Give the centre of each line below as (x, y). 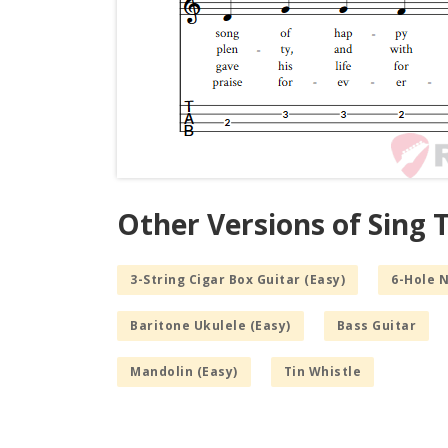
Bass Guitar (376, 326)
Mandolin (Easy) (184, 372)
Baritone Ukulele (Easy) (210, 326)
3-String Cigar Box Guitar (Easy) (237, 280)
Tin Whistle (322, 372)
